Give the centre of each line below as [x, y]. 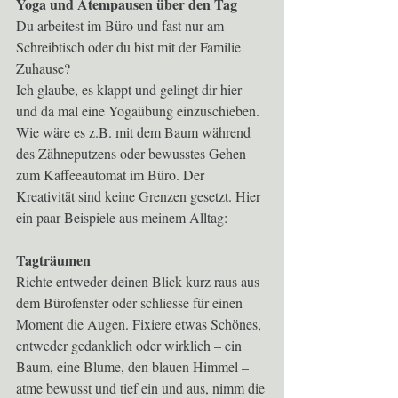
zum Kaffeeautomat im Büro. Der [112, 175]
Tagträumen [53, 260]
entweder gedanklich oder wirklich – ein [131, 346]
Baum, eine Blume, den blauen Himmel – [134, 367]
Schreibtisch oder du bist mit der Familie [130, 47]
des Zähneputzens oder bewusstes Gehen [133, 154]
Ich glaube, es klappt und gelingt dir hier [131, 90]
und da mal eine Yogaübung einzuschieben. [139, 111]
